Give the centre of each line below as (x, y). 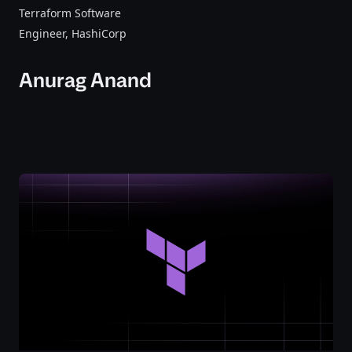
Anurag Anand (85, 80)
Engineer (42, 33)
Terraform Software (70, 13)
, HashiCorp (96, 33)
